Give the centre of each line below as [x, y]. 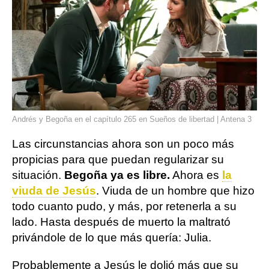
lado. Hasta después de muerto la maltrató [121, 222]
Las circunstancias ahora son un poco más [123, 144]
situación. [38, 175]
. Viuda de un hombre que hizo [175, 191]
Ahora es [196, 175]
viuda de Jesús [54, 191]
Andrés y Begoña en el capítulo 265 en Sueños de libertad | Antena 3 [132, 119]
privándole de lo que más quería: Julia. [112, 237]
